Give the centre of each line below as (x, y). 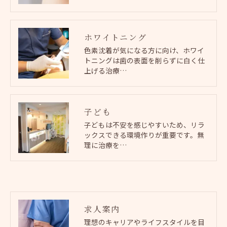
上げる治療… (105, 70)
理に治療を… (105, 145)
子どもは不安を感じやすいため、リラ (144, 124)
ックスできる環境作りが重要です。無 (144, 135)
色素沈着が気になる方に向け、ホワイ (144, 50)
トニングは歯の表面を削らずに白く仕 (144, 60)
